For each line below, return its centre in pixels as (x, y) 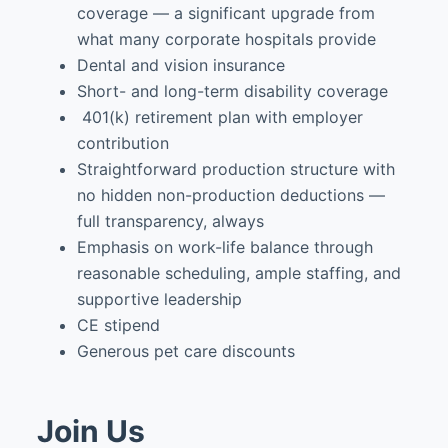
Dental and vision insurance (180, 64)
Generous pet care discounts (185, 350)
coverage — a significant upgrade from (225, 12)
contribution (122, 142)
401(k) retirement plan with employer (219, 116)
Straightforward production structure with (235, 168)
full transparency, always (170, 220)
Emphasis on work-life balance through (224, 246)
